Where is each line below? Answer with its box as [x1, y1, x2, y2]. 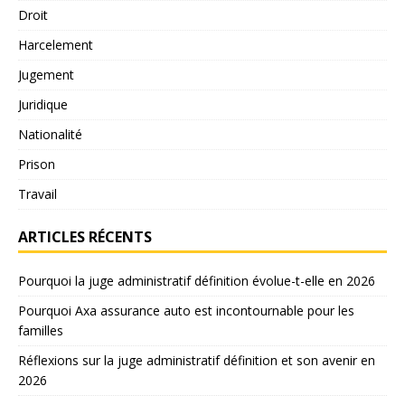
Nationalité [18, 125, 82, 143]
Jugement [18, 65, 74, 83]
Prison [18, 155, 55, 173]
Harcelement [18, 35, 93, 53]
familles [18, 321, 63, 339]
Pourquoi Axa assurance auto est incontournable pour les [18, 301, 354, 319]
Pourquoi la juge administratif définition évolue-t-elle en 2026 [18, 271, 375, 289]
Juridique [18, 95, 68, 113]
